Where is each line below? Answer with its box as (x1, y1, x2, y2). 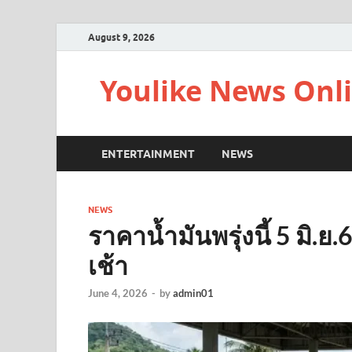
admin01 (173, 287, 214, 300)
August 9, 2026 (88, 31, 155, 43)
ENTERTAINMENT (101, 147, 195, 160)
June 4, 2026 (88, 287, 148, 300)
